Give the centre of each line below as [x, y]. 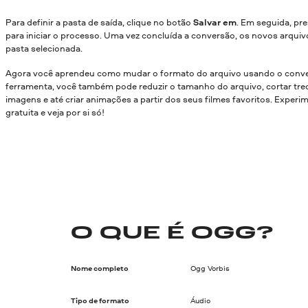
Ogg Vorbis [210, 268]
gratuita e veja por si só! [55, 112]
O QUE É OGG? [173, 233]
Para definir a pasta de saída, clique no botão [99, 22]
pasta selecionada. [44, 48]
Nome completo [100, 268]
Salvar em [215, 22]
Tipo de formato [100, 301]
